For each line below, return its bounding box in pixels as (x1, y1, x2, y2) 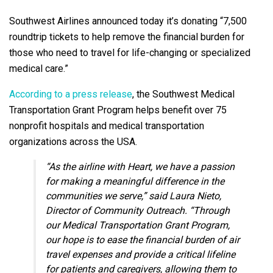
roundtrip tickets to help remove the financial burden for (9, 30, 244, 43)
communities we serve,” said (46, 190, 169, 202)
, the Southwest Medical (132, 88, 235, 100)
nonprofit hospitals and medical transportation (9, 119, 204, 132)
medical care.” (9, 62, 68, 74)
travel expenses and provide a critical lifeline (46, 248, 235, 260)
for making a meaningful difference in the (46, 175, 224, 187)
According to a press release (9, 88, 132, 100)
